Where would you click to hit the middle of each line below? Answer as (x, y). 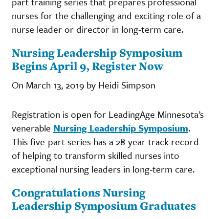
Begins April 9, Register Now (88, 66)
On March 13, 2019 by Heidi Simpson (84, 85)
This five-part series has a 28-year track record (105, 141)
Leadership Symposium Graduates (104, 205)
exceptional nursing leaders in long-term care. (104, 169)
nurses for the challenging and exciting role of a (106, 15)
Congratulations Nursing (78, 192)
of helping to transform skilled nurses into (96, 155)
